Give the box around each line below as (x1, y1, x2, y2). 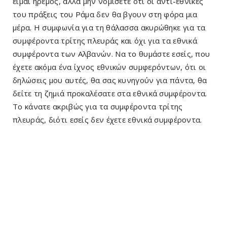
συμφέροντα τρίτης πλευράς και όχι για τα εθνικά (13, 35, 198, 46)
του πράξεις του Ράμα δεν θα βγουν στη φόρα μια (13, 9, 198, 20)
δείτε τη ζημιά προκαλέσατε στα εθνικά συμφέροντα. (13, 88, 207, 99)
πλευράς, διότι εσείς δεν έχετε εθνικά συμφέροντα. (13, 115, 202, 125)
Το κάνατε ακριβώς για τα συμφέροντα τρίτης (13, 101, 183, 112)
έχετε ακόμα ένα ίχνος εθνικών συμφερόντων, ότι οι (13, 62, 206, 72)
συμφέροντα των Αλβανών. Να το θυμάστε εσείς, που (13, 49, 210, 59)
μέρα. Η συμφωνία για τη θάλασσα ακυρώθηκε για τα (13, 22, 206, 33)
